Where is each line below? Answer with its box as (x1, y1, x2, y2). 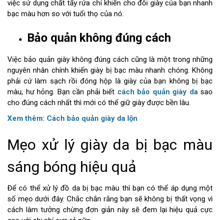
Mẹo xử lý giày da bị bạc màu (7, 136, 213, 153)
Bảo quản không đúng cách (27, 30, 171, 45)
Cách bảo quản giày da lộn (47, 113, 137, 123)
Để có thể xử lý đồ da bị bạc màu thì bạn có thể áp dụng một (7, 183, 213, 192)
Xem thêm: (7, 113, 47, 123)
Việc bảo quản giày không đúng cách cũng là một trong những (7, 55, 213, 64)
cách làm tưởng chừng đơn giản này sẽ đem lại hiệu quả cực (7, 205, 213, 214)
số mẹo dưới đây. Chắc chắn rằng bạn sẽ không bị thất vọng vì (7, 194, 213, 203)
